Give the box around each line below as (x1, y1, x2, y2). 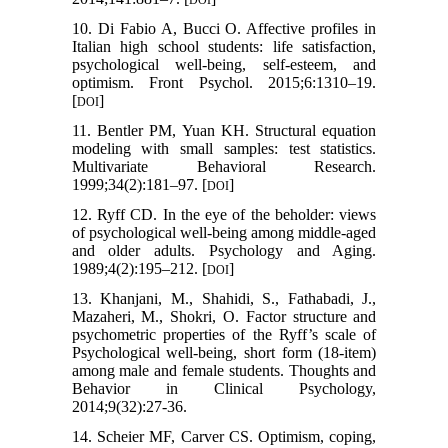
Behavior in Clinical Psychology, (71, 379, 377, 397)
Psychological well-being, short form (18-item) (71, 343, 377, 361)
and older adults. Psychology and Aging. (71, 241, 377, 259)
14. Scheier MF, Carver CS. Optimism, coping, (71, 427, 377, 445)
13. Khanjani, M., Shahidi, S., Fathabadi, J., (71, 289, 377, 307)
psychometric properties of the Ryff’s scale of (71, 325, 377, 343)
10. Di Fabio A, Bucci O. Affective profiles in (71, 19, 377, 37)
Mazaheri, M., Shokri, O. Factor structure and (71, 307, 377, 325)
